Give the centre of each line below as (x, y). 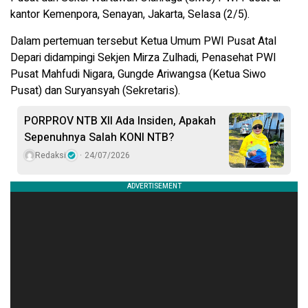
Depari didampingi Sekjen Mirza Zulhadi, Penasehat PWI (143, 57)
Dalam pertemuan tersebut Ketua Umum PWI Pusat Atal (143, 41)
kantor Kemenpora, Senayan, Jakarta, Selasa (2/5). (130, 14)
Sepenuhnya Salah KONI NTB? (99, 137)
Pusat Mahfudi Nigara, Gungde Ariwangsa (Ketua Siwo (138, 74)
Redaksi (51, 155)
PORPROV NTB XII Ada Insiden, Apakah (120, 121)
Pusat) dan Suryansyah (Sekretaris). (95, 90)
